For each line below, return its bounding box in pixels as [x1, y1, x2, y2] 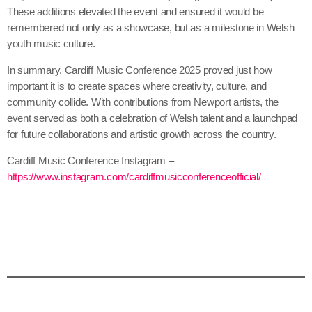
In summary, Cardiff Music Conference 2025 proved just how [7, 64, 272, 77]
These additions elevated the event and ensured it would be [7, 6, 264, 18]
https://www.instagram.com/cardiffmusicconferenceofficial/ [7, 171, 261, 183]
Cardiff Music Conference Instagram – [7, 155, 174, 167]
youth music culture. [7, 38, 95, 50]
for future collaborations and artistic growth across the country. [7, 128, 279, 141]
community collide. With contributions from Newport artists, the [7, 96, 279, 109]
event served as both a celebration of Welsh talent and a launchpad [7, 112, 298, 125]
